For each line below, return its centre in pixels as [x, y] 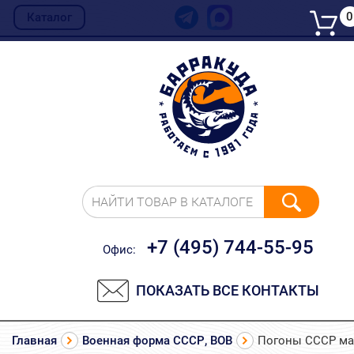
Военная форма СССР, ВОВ [157, 341]
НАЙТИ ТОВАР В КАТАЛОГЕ [173, 202]
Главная [34, 341]
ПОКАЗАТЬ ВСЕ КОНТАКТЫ [228, 290]
